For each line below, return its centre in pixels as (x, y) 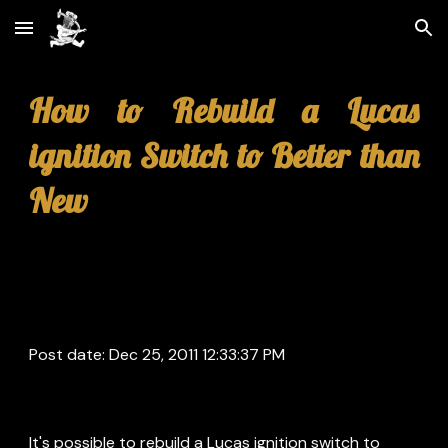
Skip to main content (87, 37)
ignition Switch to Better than (224, 155)
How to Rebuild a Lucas (224, 110)
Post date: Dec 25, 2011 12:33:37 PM (157, 354)
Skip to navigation (369, 37)
